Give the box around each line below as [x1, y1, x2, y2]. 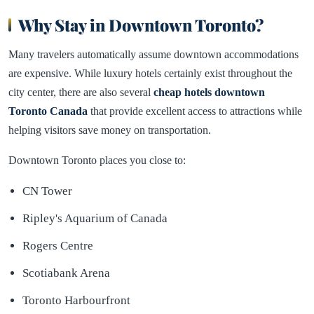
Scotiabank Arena [22, 266, 110, 280]
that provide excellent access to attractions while [88, 105, 302, 117]
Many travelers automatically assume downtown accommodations [8, 48, 299, 60]
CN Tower [22, 184, 72, 198]
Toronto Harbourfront [22, 294, 130, 307]
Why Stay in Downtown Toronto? [18, 14, 264, 36]
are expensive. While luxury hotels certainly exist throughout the [8, 67, 292, 79]
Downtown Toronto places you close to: [8, 154, 186, 166]
